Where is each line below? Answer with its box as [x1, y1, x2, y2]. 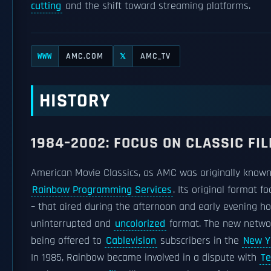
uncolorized [115, 217, 165, 230]
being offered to [31, 234, 105, 247]
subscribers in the [157, 234, 242, 247]
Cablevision [106, 234, 156, 247]
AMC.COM [66, 50, 103, 62]
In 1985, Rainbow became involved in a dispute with [31, 251, 260, 264]
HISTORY [39, 88, 111, 113]
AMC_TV [140, 50, 171, 62]
